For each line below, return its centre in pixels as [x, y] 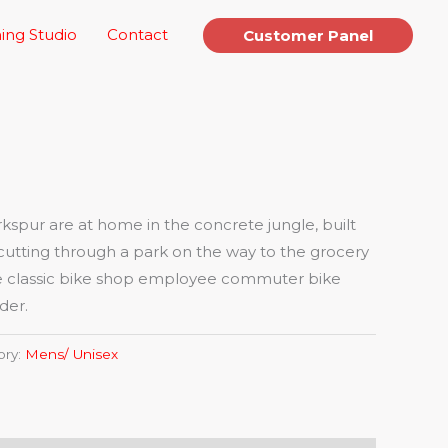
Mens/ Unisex [71, 353]
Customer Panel [308, 35]
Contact [137, 34]
